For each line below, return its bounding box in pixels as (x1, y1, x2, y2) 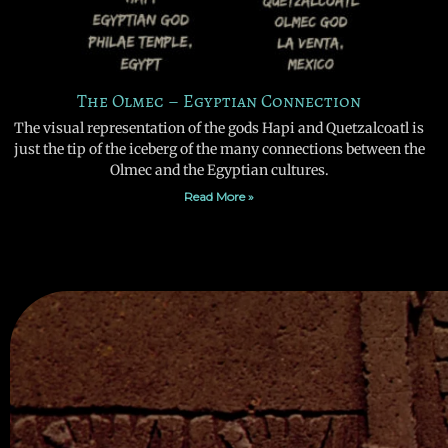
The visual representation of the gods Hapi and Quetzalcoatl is (14, 119, 424, 138)
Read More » (184, 189, 254, 205)
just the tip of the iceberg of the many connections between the (13, 140, 425, 159)
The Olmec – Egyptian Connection (77, 89, 361, 114)
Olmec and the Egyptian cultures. (109, 161, 329, 180)
